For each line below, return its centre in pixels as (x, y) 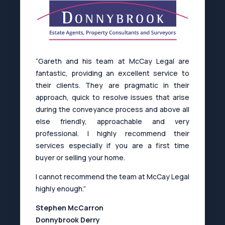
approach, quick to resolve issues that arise (113, 97)
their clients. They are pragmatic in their (113, 85)
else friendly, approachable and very (113, 121)
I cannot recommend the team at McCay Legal (113, 177)
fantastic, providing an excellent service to (113, 73)
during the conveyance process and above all (113, 109)
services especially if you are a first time (113, 145)
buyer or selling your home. (80, 157)
